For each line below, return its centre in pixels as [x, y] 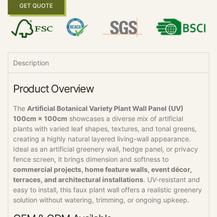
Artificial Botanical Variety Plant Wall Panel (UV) [105, 108]
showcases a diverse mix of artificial [125, 118]
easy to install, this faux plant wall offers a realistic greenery [108, 189]
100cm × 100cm [40, 118]
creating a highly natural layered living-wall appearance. [102, 139]
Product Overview [54, 88]
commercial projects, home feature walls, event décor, [102, 169]
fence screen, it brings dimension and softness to [91, 159]
